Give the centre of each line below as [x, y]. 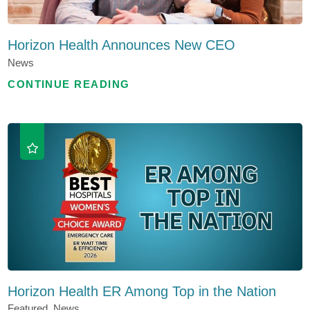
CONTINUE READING [69, 85]
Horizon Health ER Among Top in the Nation [142, 291]
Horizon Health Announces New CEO [122, 45]
